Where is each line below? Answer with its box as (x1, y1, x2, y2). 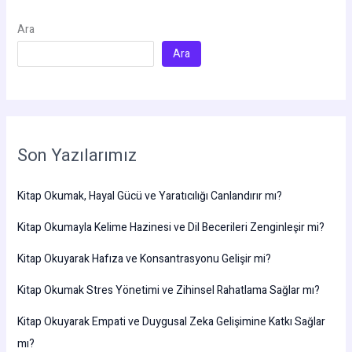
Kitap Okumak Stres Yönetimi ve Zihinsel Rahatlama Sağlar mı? (16, 281, 320, 299)
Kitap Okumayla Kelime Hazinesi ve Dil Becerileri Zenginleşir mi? (16, 218, 324, 236)
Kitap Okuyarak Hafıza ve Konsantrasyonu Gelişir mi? (16, 250, 271, 267)
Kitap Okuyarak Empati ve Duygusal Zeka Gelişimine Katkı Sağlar (16, 313, 325, 330)
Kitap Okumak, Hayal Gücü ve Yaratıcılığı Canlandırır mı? (16, 187, 282, 204)
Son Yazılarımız (16, 143, 137, 169)
